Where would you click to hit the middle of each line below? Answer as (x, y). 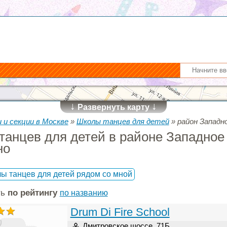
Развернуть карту (113, 107)
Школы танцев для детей (123, 121)
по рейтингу (32, 193)
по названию (84, 193)
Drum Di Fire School (120, 212)
